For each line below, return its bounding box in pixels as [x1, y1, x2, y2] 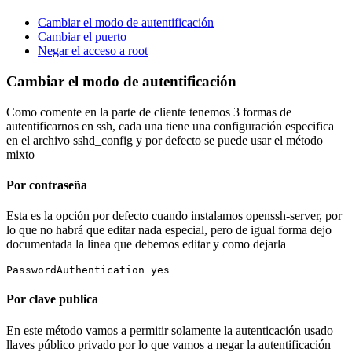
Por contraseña [6, 178, 87, 192]
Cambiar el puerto [38, 30, 126, 44]
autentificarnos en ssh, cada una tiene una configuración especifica [6, 119, 334, 133]
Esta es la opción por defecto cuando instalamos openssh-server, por [6, 209, 342, 223]
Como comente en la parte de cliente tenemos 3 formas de [6, 104, 291, 119]
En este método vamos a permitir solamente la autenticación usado [6, 323, 333, 337]
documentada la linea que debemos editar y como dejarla [6, 237, 286, 251]
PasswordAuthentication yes [6, 264, 170, 277]
